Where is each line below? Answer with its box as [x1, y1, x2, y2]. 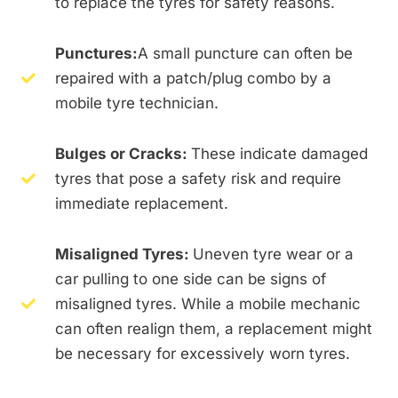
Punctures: [54, 44, 138, 63]
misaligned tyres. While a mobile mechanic [54, 295, 361, 314]
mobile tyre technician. [54, 94, 219, 113]
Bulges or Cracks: [54, 145, 191, 163]
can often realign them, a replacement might [54, 320, 372, 338]
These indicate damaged [190, 145, 368, 163]
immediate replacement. [54, 195, 228, 213]
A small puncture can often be [137, 44, 353, 63]
